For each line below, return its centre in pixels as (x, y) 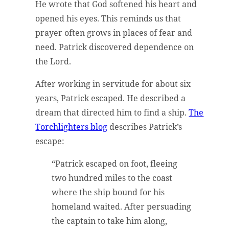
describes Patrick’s (145, 127)
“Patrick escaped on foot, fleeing (115, 164)
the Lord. (54, 62)
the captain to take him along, (110, 221)
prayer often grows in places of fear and (114, 33)
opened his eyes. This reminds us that (108, 19)
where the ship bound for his (108, 192)
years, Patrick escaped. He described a (111, 98)
